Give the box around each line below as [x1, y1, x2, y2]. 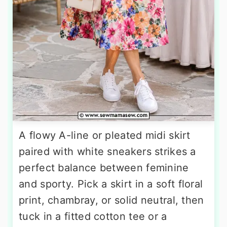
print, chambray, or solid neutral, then [19, 194, 204, 207]
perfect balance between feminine [19, 162, 189, 174]
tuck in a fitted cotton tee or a [19, 210, 167, 223]
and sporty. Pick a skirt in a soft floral [19, 178, 203, 191]
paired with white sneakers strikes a [19, 145, 196, 158]
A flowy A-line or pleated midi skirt [19, 129, 191, 142]
